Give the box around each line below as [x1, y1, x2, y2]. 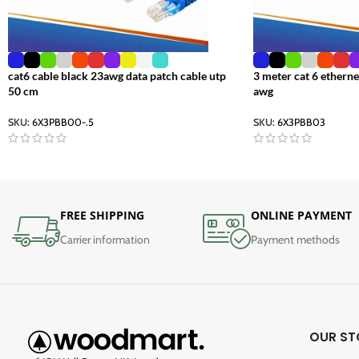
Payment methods [251, 232, 341, 247]
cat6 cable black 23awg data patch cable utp [8, 69, 226, 83]
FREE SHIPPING [60, 207, 144, 223]
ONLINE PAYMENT [251, 207, 353, 223]
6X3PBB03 [276, 116, 325, 129]
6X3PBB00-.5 [32, 116, 94, 129]
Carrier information [60, 232, 150, 247]
